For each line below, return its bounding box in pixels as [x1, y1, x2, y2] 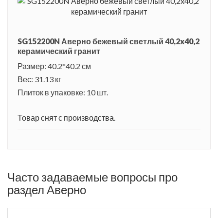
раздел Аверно [7, 182, 86, 197]
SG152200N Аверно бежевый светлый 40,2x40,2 [18, 36, 200, 46]
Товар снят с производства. [18, 112, 115, 122]
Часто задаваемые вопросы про [7, 169, 178, 184]
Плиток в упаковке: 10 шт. [18, 87, 108, 97]
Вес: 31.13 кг [18, 74, 61, 84]
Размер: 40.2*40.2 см [18, 61, 91, 71]
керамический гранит [18, 46, 100, 55]
